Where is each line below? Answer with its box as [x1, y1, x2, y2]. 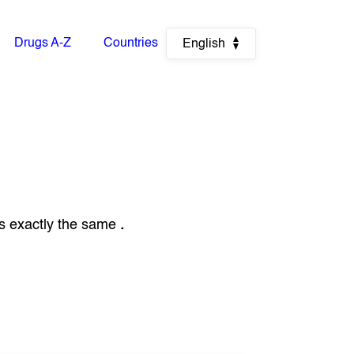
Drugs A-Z [13, 37, 71, 50]
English [182, 38, 225, 51]
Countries [104, 37, 159, 50]
